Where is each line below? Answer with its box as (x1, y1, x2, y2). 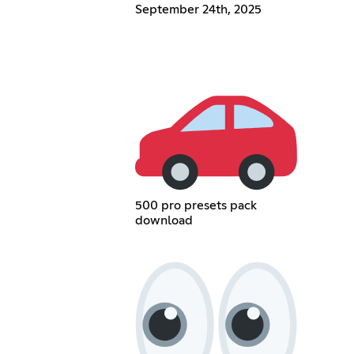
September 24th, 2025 (135, 2, 262, 16)
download (135, 213, 194, 227)
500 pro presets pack (135, 198, 258, 212)
